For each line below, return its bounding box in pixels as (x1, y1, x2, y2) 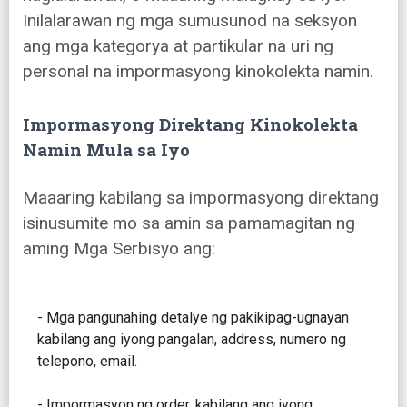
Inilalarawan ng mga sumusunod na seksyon (23, 10, 357, 32)
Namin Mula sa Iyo (23, 138, 190, 162)
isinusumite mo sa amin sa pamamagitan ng (23, 213, 355, 234)
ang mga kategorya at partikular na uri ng (23, 35, 333, 57)
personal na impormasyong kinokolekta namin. (23, 61, 373, 83)
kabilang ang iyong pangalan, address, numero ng (37, 331, 346, 349)
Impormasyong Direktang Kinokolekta (23, 113, 358, 136)
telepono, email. (37, 352, 137, 371)
